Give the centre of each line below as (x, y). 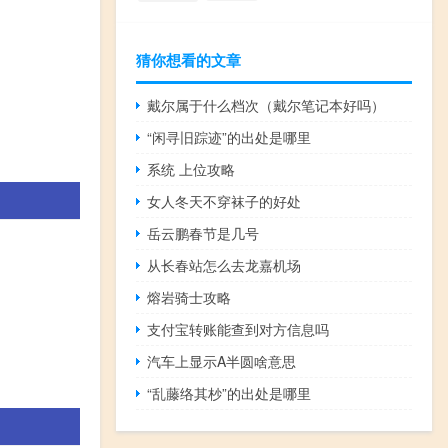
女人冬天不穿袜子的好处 (224, 201)
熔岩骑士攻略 (189, 297)
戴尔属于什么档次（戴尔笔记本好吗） (266, 105)
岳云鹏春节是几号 (203, 233)
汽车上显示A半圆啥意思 (222, 361)
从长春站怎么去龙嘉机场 (224, 265)
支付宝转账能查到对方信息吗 (238, 329)
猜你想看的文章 (188, 60)
